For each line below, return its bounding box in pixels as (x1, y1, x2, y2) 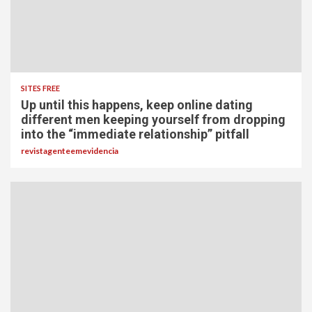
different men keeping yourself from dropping (21, 112, 286, 127)
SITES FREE (21, 84, 60, 93)
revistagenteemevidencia (21, 146, 118, 156)
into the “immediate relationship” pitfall (21, 127, 249, 141)
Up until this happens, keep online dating (21, 97, 253, 112)
